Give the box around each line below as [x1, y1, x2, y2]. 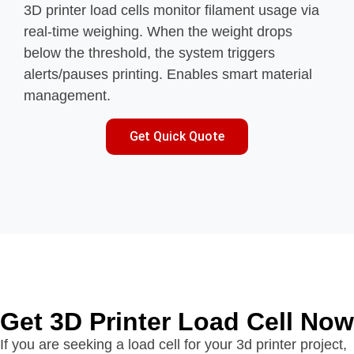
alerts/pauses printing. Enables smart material [24, 66, 312, 83]
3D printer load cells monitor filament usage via [24, 2, 319, 19]
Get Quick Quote [130, 128, 224, 144]
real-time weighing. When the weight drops [24, 24, 292, 40]
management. [24, 88, 115, 104]
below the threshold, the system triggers [24, 45, 275, 62]
